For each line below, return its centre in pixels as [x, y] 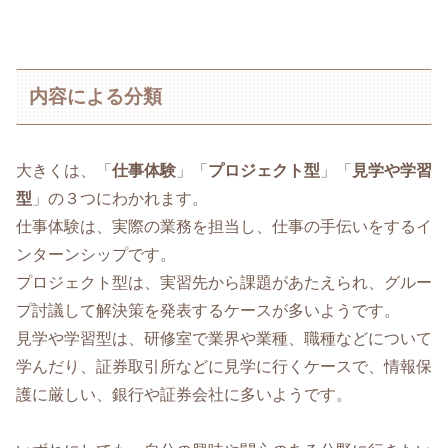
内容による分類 [96, 96]
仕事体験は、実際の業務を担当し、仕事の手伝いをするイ [224, 226]
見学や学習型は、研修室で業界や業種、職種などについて [224, 338]
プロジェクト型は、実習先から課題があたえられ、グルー [224, 282]
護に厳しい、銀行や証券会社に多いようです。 [184, 394]
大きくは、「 [64, 170]
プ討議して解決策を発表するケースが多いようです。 [208, 310]
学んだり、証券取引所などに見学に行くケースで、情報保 [224, 366]
